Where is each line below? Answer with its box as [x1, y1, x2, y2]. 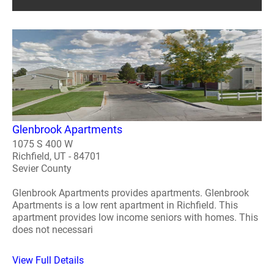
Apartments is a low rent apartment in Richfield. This [12, 199, 238, 211]
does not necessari [12, 223, 93, 235]
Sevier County [12, 162, 72, 174]
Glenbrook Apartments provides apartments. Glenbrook [12, 187, 249, 199]
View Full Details [12, 254, 84, 266]
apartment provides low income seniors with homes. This [12, 211, 258, 223]
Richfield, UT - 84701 [12, 150, 101, 162]
